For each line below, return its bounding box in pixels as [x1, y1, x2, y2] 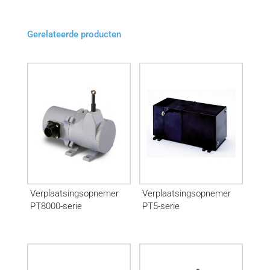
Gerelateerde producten [27, 29, 121, 40]
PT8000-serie [30, 201, 82, 212]
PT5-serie [142, 201, 180, 212]
